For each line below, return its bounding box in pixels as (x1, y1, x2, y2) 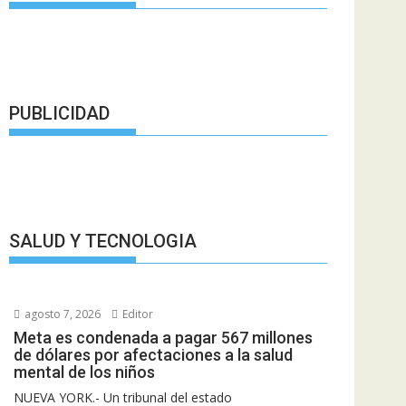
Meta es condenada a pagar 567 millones (14, 327, 313, 347)
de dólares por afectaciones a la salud (14, 344, 293, 364)
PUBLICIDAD (9, 102, 110, 124)
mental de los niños (14, 362, 155, 382)
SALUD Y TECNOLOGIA (9, 229, 197, 252)
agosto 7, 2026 (22, 305, 101, 322)
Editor (120, 305, 153, 322)
